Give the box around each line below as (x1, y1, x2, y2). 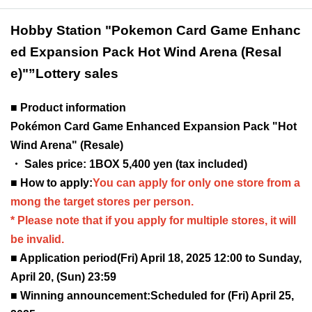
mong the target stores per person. (10, 195, 194, 208)
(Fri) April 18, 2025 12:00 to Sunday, (117, 251, 302, 264)
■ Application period (10, 251, 117, 264)
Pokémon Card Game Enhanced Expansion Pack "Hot (10, 120, 297, 132)
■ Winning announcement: (10, 289, 150, 302)
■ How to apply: (10, 176, 93, 189)
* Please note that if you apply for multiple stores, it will (10, 214, 296, 226)
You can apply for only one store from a (93, 176, 300, 189)
